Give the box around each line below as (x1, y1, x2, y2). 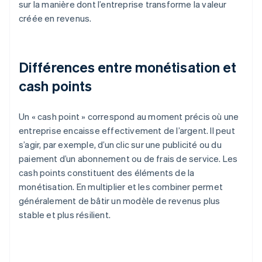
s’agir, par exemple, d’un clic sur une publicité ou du (19, 139, 222, 151)
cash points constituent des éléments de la (19, 167, 195, 179)
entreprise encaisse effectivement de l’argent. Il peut (19, 125, 235, 137)
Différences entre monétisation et (19, 58, 237, 77)
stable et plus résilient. (19, 209, 111, 221)
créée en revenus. (19, 12, 92, 25)
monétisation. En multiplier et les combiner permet (19, 181, 223, 193)
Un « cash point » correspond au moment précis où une (19, 111, 239, 123)
